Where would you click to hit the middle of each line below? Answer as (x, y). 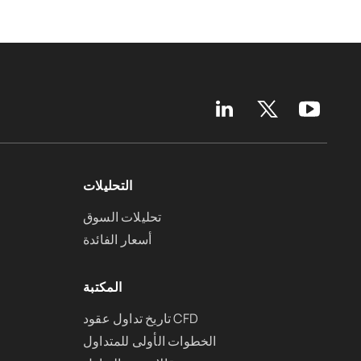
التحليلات (108, 185)
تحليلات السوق (122, 216)
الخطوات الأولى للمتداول (150, 340)
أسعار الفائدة (118, 239)
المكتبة (103, 286)
